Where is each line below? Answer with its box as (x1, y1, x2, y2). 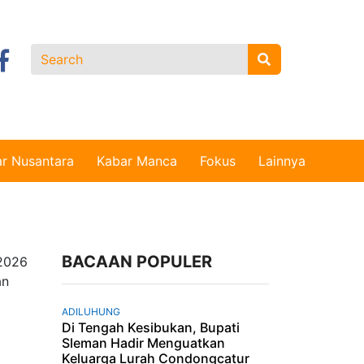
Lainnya (258, 153, 305, 169)
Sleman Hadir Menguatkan (62, 334, 225, 351)
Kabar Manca (97, 153, 177, 169)
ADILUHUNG (62, 305, 120, 318)
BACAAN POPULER (62, 251, 212, 271)
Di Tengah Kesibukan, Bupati (62, 318, 240, 336)
